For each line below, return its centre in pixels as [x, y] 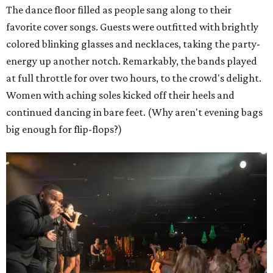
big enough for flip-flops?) [64, 129]
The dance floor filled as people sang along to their [119, 10]
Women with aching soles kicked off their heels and [120, 95]
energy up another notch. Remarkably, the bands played [132, 61]
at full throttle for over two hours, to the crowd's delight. [134, 78]
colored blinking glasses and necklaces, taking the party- [133, 44]
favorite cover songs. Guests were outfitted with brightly [132, 27]
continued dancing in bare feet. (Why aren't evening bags [134, 112]
